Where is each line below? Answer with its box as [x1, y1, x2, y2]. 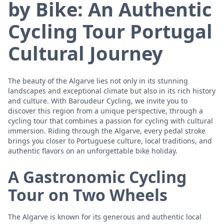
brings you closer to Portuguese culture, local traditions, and [8, 135, 212, 145]
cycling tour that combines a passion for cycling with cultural [8, 115, 213, 125]
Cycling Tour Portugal [8, 17, 212, 44]
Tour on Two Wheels [8, 183, 167, 205]
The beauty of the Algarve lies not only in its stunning [8, 75, 188, 85]
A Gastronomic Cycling [8, 165, 186, 187]
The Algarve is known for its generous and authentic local [8, 211, 201, 221]
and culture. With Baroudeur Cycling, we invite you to [8, 95, 187, 105]
